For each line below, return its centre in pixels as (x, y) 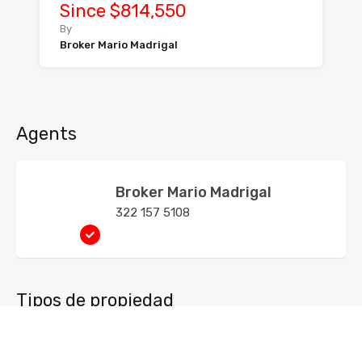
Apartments (61, 339)
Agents (46, 134)
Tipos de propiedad (95, 300)
